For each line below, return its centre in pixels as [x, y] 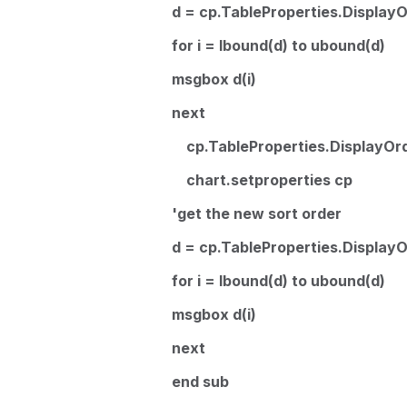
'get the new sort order [256, 213]
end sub [200, 382]
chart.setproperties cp [262, 180]
